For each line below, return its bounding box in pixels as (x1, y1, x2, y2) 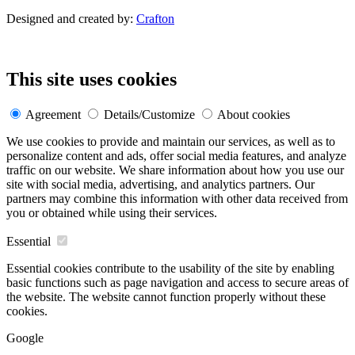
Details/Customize (104, 107, 195, 121)
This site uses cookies (6, 68, 177, 90)
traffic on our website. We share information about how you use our (6, 162, 344, 177)
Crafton (136, 11, 174, 25)
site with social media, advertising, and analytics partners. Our (6, 177, 315, 191)
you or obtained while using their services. (6, 205, 217, 219)
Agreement (25, 107, 81, 121)
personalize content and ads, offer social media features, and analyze (6, 148, 346, 162)
